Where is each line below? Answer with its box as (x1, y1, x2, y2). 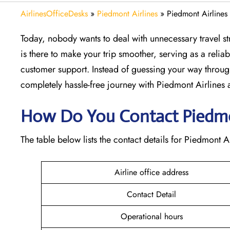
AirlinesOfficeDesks (21, 7, 88, 20)
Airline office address (114, 166, 188, 178)
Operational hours (120, 210, 183, 222)
